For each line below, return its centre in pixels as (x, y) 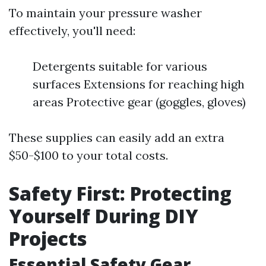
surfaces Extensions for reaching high (139, 84)
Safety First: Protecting (120, 193)
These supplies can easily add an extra (117, 137)
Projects (48, 238)
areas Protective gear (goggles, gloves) (139, 102)
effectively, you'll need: (72, 31)
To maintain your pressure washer (105, 13)
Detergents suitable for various (120, 66)
